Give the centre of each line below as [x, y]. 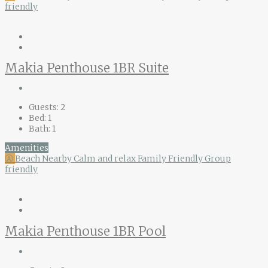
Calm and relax [106, 159]
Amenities [27, 148]
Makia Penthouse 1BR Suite [87, 68]
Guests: [44, 107]
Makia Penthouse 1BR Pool [85, 231]
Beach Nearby [44, 159]
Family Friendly [171, 159]
